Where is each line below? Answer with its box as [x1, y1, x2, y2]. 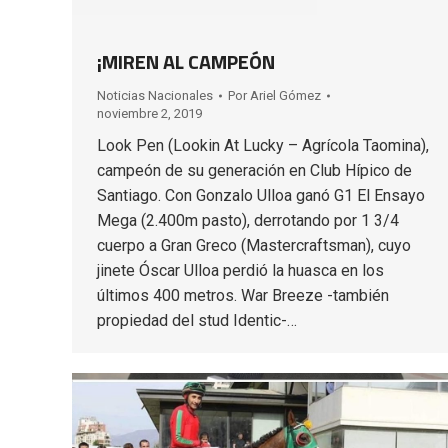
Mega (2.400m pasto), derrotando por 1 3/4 [97, 211, 399, 231]
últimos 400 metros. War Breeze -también [97, 286, 389, 306]
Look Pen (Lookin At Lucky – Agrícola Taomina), [97, 136, 429, 156]
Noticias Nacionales [97, 88, 213, 104]
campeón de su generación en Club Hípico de [97, 161, 412, 181]
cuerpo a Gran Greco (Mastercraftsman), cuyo [97, 236, 411, 256]
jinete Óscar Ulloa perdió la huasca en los [97, 261, 384, 281]
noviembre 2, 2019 [97, 106, 202, 122]
